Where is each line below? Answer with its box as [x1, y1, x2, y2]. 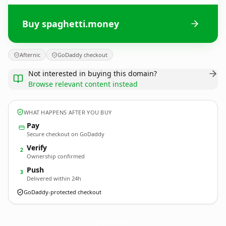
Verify [27, 143, 47, 152]
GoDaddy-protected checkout [24, 188, 101, 196]
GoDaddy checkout [58, 51, 107, 59]
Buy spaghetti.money [22, 17, 119, 30]
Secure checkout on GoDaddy [27, 130, 104, 138]
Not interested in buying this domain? [28, 69, 157, 78]
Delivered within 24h [27, 175, 81, 182]
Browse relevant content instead [28, 79, 138, 89]
